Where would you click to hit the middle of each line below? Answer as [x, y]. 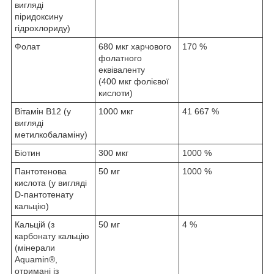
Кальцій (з [35, 224]
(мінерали [35, 247]
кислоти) [116, 93]
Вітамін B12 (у [43, 111]
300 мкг [113, 153]
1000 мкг [116, 111]
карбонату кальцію [52, 236]
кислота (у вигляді [51, 183]
